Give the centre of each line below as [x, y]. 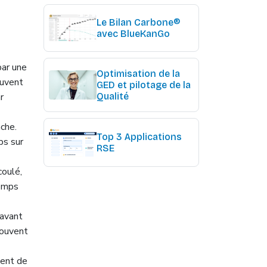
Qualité [113, 97]
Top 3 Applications [139, 137]
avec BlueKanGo [133, 34]
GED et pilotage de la [144, 85]
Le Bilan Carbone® [138, 23]
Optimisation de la [138, 74]
